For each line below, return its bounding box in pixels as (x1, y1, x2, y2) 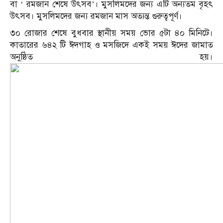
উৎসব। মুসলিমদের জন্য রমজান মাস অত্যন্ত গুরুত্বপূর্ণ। (10, 11, 182, 22)
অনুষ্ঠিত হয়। (10, 52, 213, 63)
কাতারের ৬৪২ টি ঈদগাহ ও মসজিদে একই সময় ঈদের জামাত (10, 40, 213, 51)
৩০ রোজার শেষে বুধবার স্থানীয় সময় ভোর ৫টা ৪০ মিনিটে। (10, 28, 213, 39)
